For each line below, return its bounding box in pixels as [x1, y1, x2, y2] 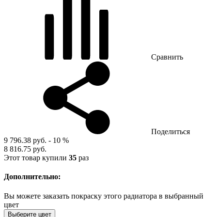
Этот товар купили [4, 154, 69, 162]
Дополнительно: [4, 172, 61, 181]
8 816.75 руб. [4, 145, 46, 154]
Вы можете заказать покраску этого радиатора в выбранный [4, 191, 203, 200]
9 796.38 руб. [4, 136, 48, 145]
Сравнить [151, 53, 183, 62]
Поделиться [151, 127, 190, 136]
